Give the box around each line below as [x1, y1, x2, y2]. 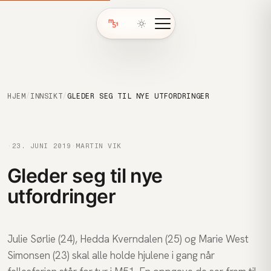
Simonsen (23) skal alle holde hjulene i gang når [7, 249, 215, 262]
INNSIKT [30, 92, 63, 100]
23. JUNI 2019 [11, 142, 71, 150]
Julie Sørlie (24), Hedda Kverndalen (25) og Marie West [7, 232, 249, 246]
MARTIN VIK [76, 142, 122, 150]
